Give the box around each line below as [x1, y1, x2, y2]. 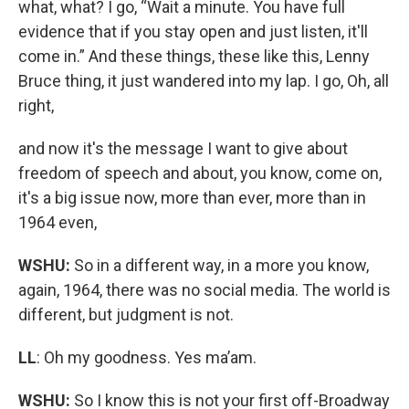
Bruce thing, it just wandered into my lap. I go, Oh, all [18, 70, 389, 90]
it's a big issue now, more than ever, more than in [18, 187, 366, 207]
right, [18, 95, 54, 115]
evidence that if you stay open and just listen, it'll [18, 21, 368, 41]
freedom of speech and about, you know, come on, [18, 163, 382, 183]
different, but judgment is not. [18, 304, 234, 324]
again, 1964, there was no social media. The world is [18, 279, 391, 299]
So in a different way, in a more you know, [70, 255, 369, 275]
